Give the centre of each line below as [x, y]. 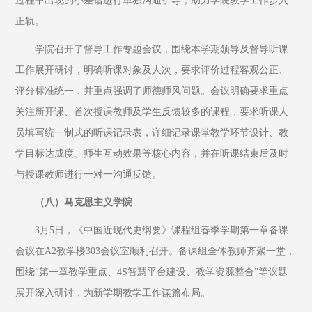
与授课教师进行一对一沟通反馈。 [89, 174]
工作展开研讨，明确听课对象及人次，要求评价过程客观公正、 [152, 70]
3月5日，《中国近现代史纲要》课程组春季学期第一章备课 [162, 230]
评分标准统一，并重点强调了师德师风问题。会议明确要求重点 [152, 91]
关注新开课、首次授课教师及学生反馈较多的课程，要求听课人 [152, 112]
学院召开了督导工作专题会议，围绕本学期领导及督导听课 [162, 49]
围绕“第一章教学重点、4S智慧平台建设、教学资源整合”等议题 [152, 272]
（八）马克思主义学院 [84, 202]
